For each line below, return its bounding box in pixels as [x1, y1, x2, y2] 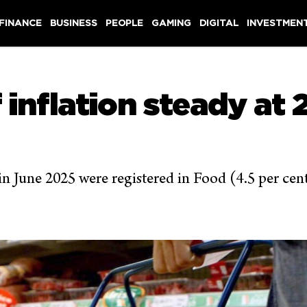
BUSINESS [50, 18, 98, 28]
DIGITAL [199, 18, 239, 28]
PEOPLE [106, 18, 144, 28]
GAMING [151, 18, 192, 28]
